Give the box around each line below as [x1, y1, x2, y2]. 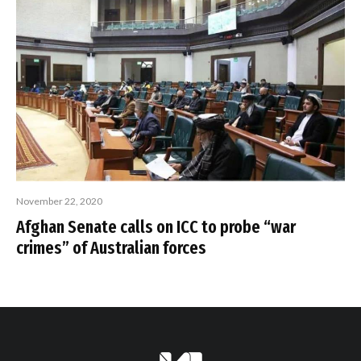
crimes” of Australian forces [16, 236, 206, 259]
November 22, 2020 [16, 194, 102, 207]
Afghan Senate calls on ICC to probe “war [16, 215, 296, 238]
